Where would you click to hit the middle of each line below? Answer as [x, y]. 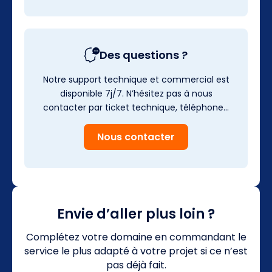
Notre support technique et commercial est [136, 79]
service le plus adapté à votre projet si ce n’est [136, 251]
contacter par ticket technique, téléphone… [136, 107]
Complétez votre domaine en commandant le [136, 237]
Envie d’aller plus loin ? [136, 214]
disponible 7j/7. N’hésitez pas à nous [136, 93]
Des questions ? [144, 55]
